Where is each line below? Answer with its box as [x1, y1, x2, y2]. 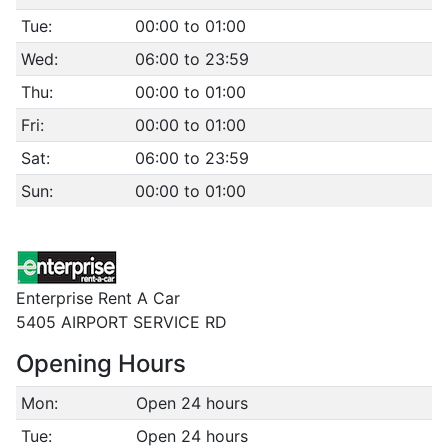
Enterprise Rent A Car [16, 288, 180, 308]
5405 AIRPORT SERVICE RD [16, 312, 227, 332]
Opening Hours [16, 349, 186, 378]
